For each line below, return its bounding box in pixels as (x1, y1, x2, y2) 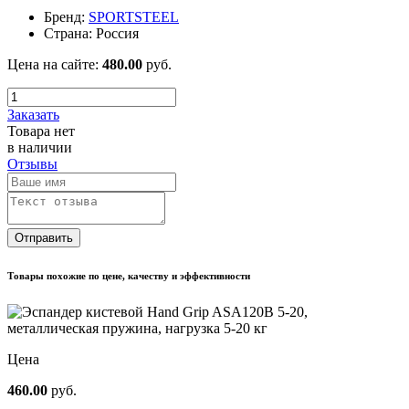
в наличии (7, 139, 72, 155)
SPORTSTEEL (89, 8, 179, 25)
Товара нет (7, 122, 75, 139)
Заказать (7, 106, 59, 122)
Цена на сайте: (7, 56, 99, 72)
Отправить (15, 230, 73, 245)
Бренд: (44, 8, 85, 25)
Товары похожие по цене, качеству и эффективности (7, 269, 250, 281)
